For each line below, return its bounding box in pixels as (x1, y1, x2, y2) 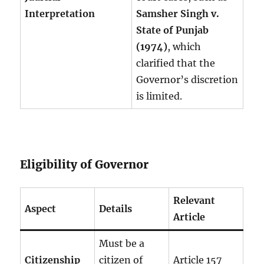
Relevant (173, 194, 216, 206)
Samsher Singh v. (136, 7, 220, 19)
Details (99, 202, 133, 214)
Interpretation (25, 7, 95, 19)
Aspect (25, 202, 57, 214)
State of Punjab (136, 24, 209, 36)
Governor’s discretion (136, 73, 239, 85)
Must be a (99, 237, 145, 249)
